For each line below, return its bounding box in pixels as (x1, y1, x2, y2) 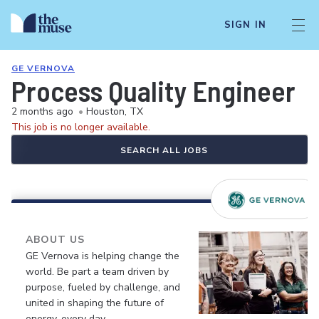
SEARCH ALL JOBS (120, 145, 208, 156)
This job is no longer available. (11, 120, 150, 134)
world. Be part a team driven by (26, 265, 169, 278)
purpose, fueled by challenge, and (26, 281, 180, 294)
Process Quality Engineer (11, 73, 296, 108)
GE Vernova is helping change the (26, 249, 179, 263)
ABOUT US (26, 233, 85, 246)
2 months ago (11, 105, 73, 118)
